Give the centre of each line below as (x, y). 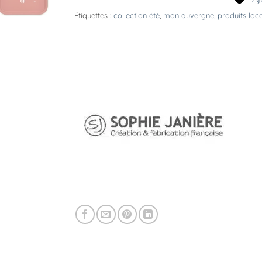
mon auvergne (189, 15)
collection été (137, 15)
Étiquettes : (94, 15)
